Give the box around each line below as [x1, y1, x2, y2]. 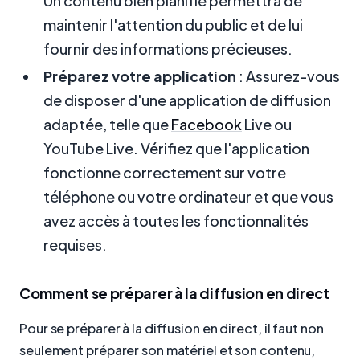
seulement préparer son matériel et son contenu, [19, 341, 316, 358]
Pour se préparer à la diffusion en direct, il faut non [19, 319, 324, 337]
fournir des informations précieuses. [43, 39, 292, 59]
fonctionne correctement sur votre [43, 163, 286, 182]
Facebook [171, 115, 242, 134]
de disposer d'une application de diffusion [43, 91, 331, 110]
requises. [43, 235, 107, 255]
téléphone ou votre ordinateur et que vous [43, 187, 333, 207]
